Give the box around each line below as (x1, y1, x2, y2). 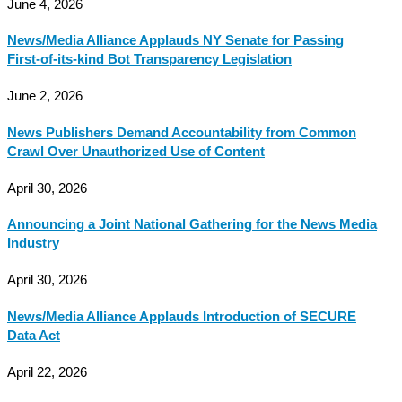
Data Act (7, 328, 60, 343)
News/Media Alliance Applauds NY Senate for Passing (7, 33, 344, 48)
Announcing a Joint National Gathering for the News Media (7, 217, 377, 232)
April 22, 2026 (7, 364, 87, 380)
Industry (7, 236, 59, 251)
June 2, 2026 (7, 89, 83, 104)
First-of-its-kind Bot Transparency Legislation (7, 52, 292, 67)
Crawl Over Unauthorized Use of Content (7, 144, 265, 159)
